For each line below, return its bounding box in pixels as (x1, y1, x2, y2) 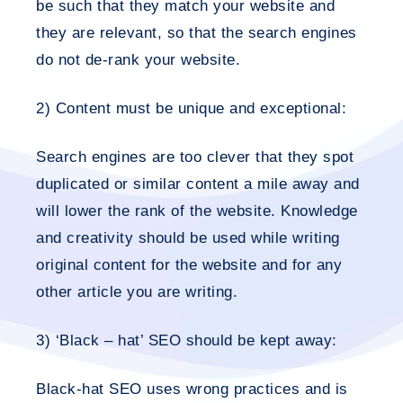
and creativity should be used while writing (36, 229, 340, 246)
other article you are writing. (36, 283, 237, 300)
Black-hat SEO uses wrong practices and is (36, 381, 348, 398)
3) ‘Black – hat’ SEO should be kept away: (36, 332, 337, 349)
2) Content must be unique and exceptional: (36, 100, 346, 117)
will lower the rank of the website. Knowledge (36, 202, 358, 219)
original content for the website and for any (36, 256, 342, 273)
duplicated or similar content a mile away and (36, 175, 360, 193)
